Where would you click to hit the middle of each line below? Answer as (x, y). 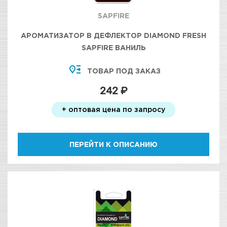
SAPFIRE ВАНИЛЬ (113, 47)
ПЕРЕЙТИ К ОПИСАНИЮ (113, 144)
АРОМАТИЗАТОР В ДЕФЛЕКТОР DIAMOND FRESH (113, 35)
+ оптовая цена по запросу (113, 109)
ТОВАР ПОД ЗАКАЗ (124, 71)
